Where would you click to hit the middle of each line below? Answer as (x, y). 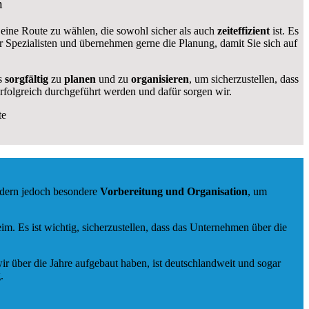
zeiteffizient (243, 30)
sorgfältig (26, 79)
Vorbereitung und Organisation (174, 192)
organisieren (158, 79)
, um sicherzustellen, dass (243, 79)
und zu (112, 79)
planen (80, 79)
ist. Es (284, 30)
